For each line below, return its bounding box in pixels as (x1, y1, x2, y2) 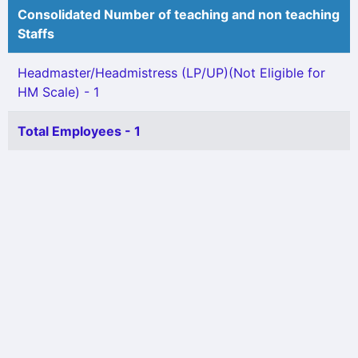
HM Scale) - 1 (18, 84, 99, 100)
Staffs (18, 26, 54, 42)
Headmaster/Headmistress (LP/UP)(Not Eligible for (18, 65, 325, 81)
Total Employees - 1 (18, 123, 141, 139)
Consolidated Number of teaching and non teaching (18, 6, 340, 22)
